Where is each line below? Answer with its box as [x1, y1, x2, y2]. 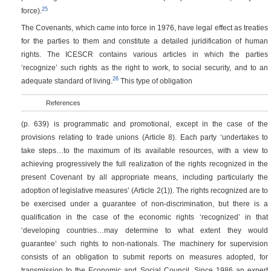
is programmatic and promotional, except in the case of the [53, 120, 269, 128]
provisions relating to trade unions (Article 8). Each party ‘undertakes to [21, 133, 268, 142]
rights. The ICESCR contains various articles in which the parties [21, 50, 268, 59]
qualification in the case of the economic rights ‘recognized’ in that [21, 213, 268, 221]
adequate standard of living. [21, 77, 113, 85]
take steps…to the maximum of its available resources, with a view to [21, 146, 268, 155]
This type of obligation [119, 77, 192, 85]
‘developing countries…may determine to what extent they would [21, 226, 268, 235]
